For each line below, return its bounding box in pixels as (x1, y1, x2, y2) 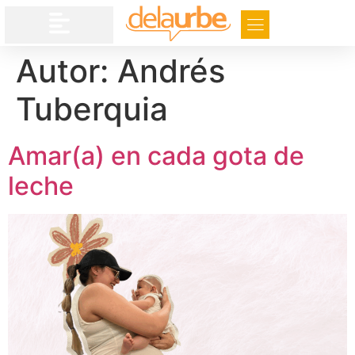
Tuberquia (16, 89, 168, 128)
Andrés (117, 51, 225, 90)
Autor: (16, 51, 117, 90)
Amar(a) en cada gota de (8, 139, 304, 171)
